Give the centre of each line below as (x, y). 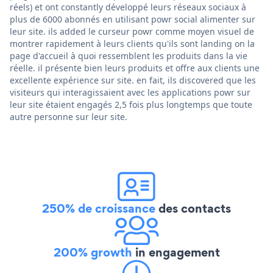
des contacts (193, 208)
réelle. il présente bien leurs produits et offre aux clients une (135, 68)
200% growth (93, 252)
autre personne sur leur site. (69, 116)
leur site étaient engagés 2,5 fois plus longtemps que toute (131, 104)
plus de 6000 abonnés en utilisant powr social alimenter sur (133, 19)
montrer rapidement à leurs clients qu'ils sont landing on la (132, 43)
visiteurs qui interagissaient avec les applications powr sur (130, 92)
